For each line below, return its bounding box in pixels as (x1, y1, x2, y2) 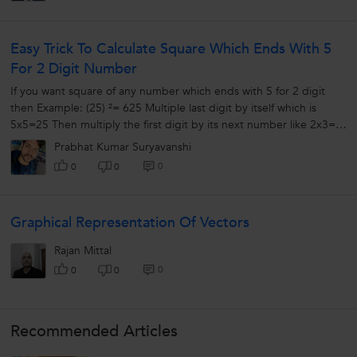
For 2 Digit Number (10, 59, 137, 80)
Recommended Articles (10, 320, 178, 343)
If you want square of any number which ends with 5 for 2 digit (10, 84, 325, 100)
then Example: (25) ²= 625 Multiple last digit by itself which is (10, 100, 316, 116)
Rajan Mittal (54, 243, 112, 259)
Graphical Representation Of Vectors (10, 213, 249, 233)
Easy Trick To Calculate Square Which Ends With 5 (10, 39, 331, 60)
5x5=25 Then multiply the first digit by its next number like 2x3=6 (10, 117, 342, 133)
